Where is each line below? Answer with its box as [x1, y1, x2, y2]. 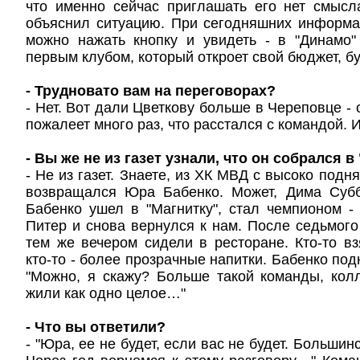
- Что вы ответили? [26, 319, 166, 335]
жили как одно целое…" [26, 285, 186, 301]
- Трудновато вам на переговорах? [26, 83, 276, 99]
